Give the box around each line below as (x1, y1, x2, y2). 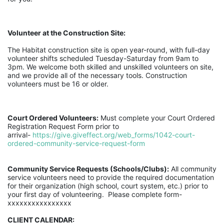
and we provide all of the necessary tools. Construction (7, 71, 187, 79)
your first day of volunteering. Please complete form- (7, 190, 182, 198)
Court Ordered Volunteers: (7, 113, 98, 122)
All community (169, 164, 216, 173)
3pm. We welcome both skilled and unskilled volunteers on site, (7, 62, 213, 71)
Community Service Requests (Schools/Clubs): (7, 164, 169, 173)
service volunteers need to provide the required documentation (7, 173, 214, 181)
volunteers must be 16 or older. (7, 79, 108, 88)
